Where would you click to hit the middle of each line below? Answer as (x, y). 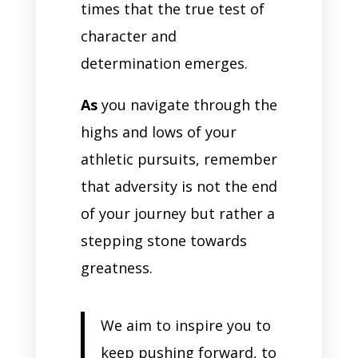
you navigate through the (187, 105)
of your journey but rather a (177, 214)
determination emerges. (166, 64)
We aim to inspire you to (185, 326)
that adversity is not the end (179, 187)
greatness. (118, 268)
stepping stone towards (163, 241)
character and (128, 36)
